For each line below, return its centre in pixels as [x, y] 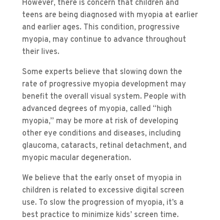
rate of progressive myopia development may [104, 85]
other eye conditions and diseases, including [101, 134]
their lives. [41, 52]
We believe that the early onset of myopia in [102, 179]
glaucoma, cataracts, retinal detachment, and [104, 146]
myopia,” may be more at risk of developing [100, 122]
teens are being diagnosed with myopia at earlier [110, 15]
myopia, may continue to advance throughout [104, 40]
